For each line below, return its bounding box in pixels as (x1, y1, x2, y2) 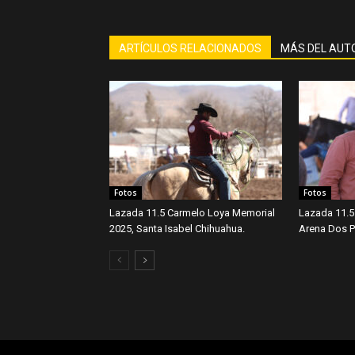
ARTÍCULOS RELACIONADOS (119, 42, 261, 55)
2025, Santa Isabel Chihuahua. (109, 223, 245, 235)
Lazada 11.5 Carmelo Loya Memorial (109, 207, 275, 219)
